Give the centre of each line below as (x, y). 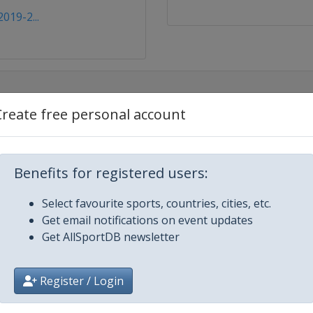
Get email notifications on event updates (147, 220)
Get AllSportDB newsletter (111, 237)
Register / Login (80, 281)
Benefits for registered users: (111, 173)
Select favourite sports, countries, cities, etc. (156, 203)
